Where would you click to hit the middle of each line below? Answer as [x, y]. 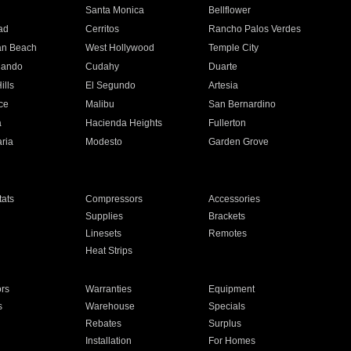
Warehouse [110, 306]
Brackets [227, 216]
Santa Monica [114, 10]
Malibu [100, 104]
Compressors [114, 199]
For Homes [232, 341]
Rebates [103, 324]
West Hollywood [119, 48]
